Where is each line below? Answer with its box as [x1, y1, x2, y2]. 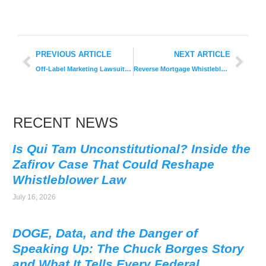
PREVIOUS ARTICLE [36, 49, 112, 59]
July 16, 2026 [12, 192, 56, 201]
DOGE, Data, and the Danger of [12, 226, 198, 240]
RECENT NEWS [13, 114, 119, 131]
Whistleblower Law [12, 172, 126, 186]
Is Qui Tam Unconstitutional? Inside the [12, 141, 251, 156]
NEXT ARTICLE [174, 49, 230, 59]
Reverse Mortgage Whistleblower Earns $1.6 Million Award [220, 65, 227, 72]
